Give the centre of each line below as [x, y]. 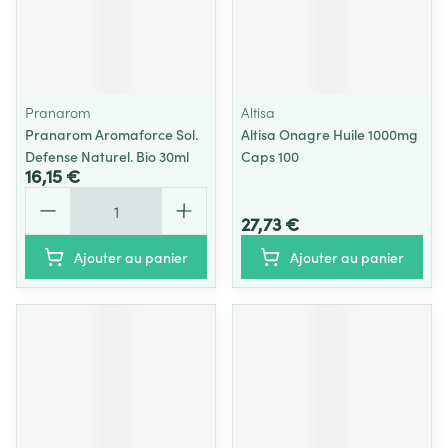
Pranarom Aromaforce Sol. [111, 134]
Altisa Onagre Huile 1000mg [329, 134]
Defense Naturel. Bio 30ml [107, 156]
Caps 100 [270, 156]
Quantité [56, 196]
